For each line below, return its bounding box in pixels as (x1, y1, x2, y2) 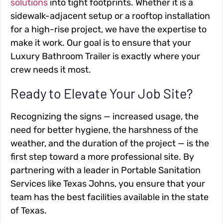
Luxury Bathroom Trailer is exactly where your (10, 51, 200, 62)
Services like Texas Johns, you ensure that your (10, 178, 205, 189)
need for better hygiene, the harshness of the (10, 124, 198, 135)
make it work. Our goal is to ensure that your (10, 37, 191, 49)
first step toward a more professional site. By (10, 151, 194, 162)
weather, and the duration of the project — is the (10, 137, 209, 149)
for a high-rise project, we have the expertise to (10, 24, 207, 35)
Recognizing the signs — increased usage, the (10, 111, 199, 122)
